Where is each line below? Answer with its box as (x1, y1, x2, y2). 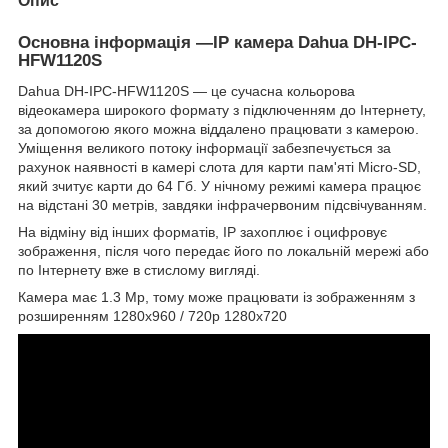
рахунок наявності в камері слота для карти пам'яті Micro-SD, (18, 158, 421, 175)
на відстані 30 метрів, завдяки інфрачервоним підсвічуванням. (18, 196, 427, 213)
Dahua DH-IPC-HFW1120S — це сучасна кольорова (18, 82, 355, 99)
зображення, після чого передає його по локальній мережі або (18, 242, 429, 259)
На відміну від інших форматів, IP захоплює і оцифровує (18, 223, 387, 240)
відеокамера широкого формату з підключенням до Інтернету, (18, 101, 426, 118)
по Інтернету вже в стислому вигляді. (18, 261, 260, 278)
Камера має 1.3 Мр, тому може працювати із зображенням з (18, 288, 415, 305)
